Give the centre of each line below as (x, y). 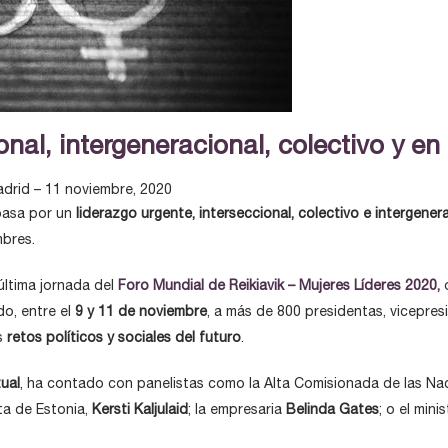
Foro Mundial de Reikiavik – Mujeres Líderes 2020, (279, 285)
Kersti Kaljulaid (140, 409)
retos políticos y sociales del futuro (124, 337)
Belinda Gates (330, 409)
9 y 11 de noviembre (139, 311)
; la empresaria (235, 409)
